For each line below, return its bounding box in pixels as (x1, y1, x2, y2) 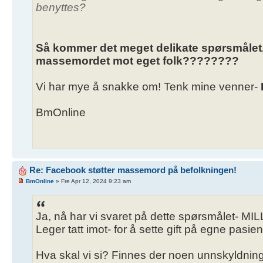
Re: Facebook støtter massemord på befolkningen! (29, 164, 237, 175)
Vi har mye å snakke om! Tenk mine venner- (36, 80, 261, 93)
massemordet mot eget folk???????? (36, 54, 239, 67)
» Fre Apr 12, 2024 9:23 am (54, 178, 131, 185)
